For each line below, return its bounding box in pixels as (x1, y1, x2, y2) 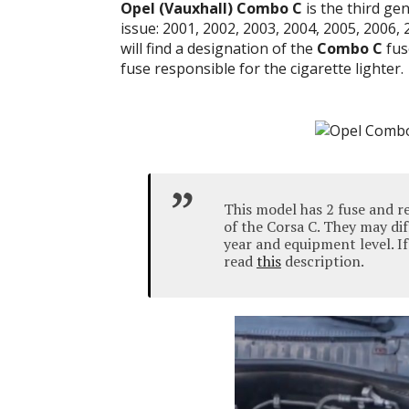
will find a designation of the (121, 38, 317, 58)
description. (281, 251, 364, 271)
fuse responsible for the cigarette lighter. (121, 58, 404, 79)
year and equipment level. (224, 234, 397, 254)
